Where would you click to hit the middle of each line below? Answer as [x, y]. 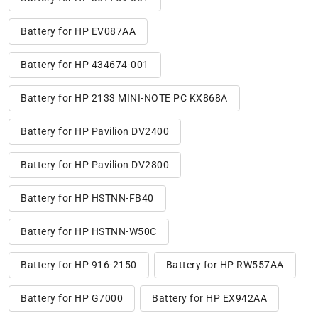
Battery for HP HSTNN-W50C [89, 231]
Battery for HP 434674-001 [85, 64]
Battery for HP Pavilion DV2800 [95, 164]
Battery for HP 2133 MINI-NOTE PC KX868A [124, 98]
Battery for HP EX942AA [209, 298]
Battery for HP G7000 [72, 298]
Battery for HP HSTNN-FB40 [87, 198]
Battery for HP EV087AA [78, 31]
